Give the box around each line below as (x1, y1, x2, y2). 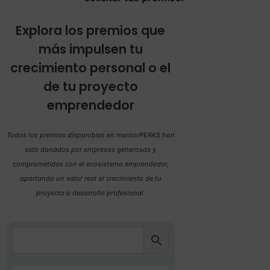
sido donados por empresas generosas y (25, 145, 156, 154)
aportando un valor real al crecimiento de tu (19, 174, 162, 183)
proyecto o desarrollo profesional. (36, 189, 145, 197)
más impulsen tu (38, 40, 143, 58)
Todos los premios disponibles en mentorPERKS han (6, 131, 175, 139)
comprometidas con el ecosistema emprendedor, (12, 160, 169, 168)
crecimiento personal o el (10, 59, 171, 77)
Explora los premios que (16, 22, 165, 39)
